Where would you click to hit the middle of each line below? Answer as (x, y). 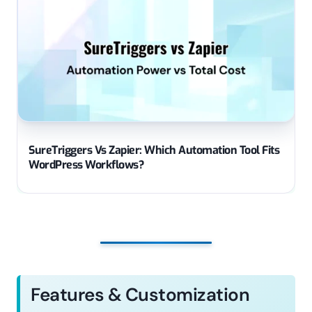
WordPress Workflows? (86, 164)
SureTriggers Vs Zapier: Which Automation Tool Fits (154, 150)
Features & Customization (140, 294)
